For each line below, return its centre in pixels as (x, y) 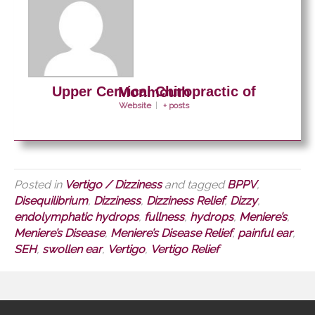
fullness (164, 217)
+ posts (176, 105)
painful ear (265, 233)
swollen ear (72, 249)
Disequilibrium (51, 200)
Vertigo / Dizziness (113, 184)
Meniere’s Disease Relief (171, 233)
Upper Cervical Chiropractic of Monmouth (154, 92)
